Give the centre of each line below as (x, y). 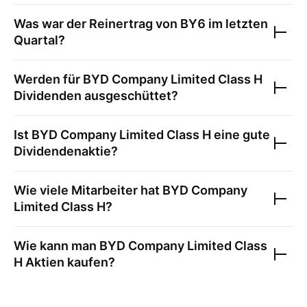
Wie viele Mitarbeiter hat (88, 190)
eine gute (241, 135)
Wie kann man (57, 246)
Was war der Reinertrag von (97, 24)
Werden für (48, 79)
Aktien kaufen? (69, 262)
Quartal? (39, 40)
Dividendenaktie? (66, 151)
